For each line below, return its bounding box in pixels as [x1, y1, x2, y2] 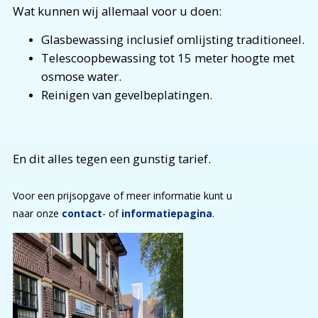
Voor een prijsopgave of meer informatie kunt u [12, 188, 232, 202]
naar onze [12, 206, 62, 220]
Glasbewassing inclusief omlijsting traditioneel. [40, 31, 305, 48]
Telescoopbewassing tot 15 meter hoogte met [40, 49, 295, 66]
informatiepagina [121, 206, 212, 220]
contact [61, 206, 102, 220]
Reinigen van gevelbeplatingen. [40, 86, 212, 103]
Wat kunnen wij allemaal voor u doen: [12, 2, 221, 19]
